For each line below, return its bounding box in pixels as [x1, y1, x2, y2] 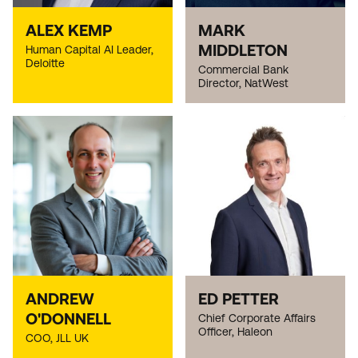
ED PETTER [198, 289, 279, 308]
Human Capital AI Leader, [26, 43, 153, 57]
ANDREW [26, 289, 94, 308]
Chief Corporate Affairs [198, 312, 316, 325]
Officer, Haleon [198, 325, 272, 339]
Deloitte [26, 57, 65, 70]
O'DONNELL [26, 309, 111, 328]
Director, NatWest [198, 77, 288, 90]
